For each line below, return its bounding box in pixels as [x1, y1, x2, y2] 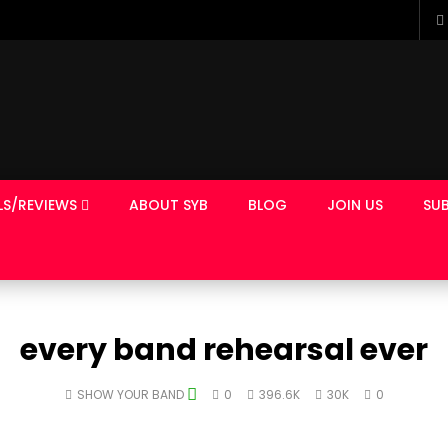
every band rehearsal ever [20, 329, 428, 371]
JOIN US [327, 195, 383, 215]
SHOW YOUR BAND [76, 386, 187, 403]
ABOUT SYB [129, 195, 208, 215]
